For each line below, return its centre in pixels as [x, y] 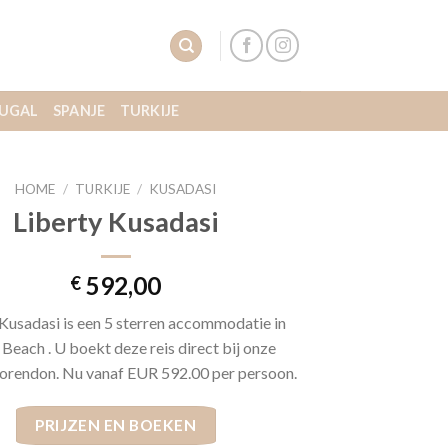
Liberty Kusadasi [115, 221]
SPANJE [79, 110]
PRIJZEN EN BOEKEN [116, 424]
